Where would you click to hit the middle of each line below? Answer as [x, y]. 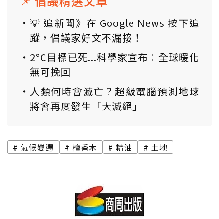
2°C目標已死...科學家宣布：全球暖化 [115, 57]
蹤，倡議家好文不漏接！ [86, 37]
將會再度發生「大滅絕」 [86, 106]
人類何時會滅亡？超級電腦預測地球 [115, 91]
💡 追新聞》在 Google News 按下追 [115, 22]
